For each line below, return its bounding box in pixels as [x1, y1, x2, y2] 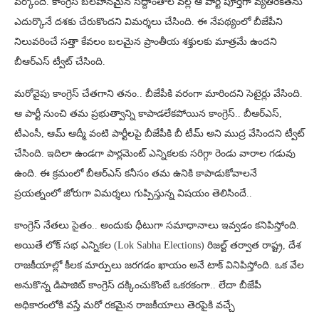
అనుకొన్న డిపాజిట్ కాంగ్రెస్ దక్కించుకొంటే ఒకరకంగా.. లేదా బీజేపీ [14, 279, 261, 291]
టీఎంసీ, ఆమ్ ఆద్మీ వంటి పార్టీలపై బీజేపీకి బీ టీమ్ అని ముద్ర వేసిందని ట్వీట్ [14, 127, 305, 139]
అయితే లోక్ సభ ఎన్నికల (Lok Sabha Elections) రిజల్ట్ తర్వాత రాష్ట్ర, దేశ [14, 239, 301, 251]
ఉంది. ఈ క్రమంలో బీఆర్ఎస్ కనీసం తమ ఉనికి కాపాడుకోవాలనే [14, 167, 257, 179]
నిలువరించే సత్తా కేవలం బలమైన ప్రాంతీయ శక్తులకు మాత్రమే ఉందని [14, 36, 277, 47]
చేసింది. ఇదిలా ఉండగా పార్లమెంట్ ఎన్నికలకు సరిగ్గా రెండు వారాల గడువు [14, 147, 296, 159]
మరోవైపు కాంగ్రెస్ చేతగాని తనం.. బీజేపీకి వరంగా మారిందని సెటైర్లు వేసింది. [14, 88, 303, 99]
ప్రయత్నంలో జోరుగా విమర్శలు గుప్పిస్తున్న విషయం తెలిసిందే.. [14, 187, 252, 199]
